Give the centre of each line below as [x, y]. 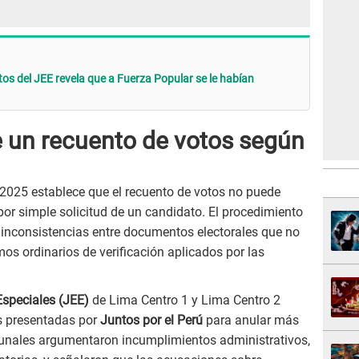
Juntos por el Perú [151, 321]
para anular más [251, 321]
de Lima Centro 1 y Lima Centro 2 [185, 301]
